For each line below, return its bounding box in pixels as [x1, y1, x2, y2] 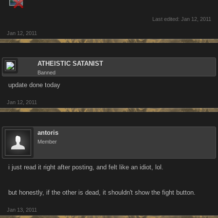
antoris [37, 129, 58, 136]
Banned [37, 70, 55, 75]
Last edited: [152, 16, 181, 22]
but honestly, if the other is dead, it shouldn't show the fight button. [8, 189, 196, 196]
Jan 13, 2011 [7, 207, 37, 213]
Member [37, 139, 57, 145]
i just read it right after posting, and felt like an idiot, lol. [8, 163, 163, 171]
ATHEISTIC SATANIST [37, 60, 103, 67]
